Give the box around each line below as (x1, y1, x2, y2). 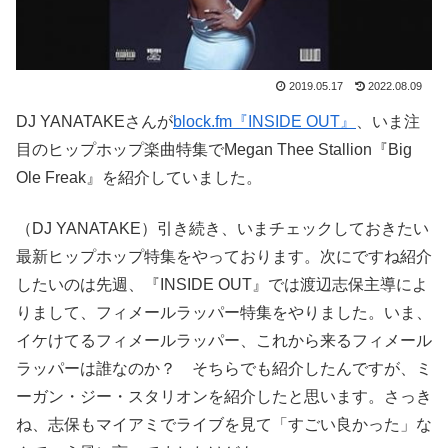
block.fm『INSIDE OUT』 (173, 113, 356, 131)
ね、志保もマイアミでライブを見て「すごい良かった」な (16, 415, 432, 433)
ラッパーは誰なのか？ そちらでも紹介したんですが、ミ (16, 359, 432, 377)
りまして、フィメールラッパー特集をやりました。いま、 (16, 303, 432, 321)
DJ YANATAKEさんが (16, 113, 173, 131)
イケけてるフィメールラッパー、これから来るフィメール (16, 331, 432, 349)
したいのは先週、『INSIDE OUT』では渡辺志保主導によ (16, 275, 428, 293)
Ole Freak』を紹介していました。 (16, 169, 262, 187)
